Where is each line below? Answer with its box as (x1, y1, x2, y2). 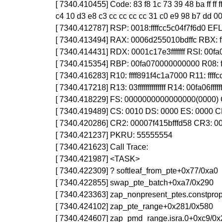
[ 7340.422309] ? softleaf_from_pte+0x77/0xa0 (55, 166, 219, 175)
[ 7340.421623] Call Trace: (55, 143, 149, 151)
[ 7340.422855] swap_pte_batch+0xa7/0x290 (55, 178, 214, 187)
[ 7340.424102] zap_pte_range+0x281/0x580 (55, 202, 214, 211)
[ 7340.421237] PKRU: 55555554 (55, 131, 173, 139)
